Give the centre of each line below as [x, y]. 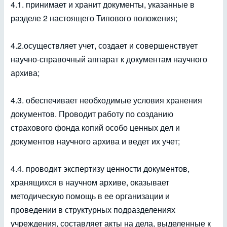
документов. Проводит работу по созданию [92, 114]
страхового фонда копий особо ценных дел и [95, 127]
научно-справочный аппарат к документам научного [109, 59]
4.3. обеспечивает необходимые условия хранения [106, 100]
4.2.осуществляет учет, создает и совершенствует [104, 45]
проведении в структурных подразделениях [93, 210]
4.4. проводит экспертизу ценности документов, [100, 168]
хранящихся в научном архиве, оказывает [90, 182]
